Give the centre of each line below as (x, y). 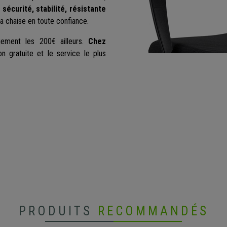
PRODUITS (58, 211)
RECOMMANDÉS (153, 211)
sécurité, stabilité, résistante (54, 9)
